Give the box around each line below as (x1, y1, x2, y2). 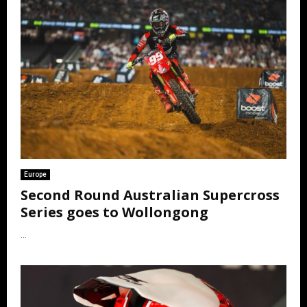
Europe (24, 170, 47, 178)
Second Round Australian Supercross (21, 185, 280, 204)
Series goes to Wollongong (21, 202, 208, 221)
